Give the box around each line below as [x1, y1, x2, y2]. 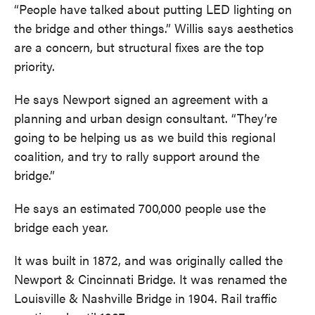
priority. [14, 57, 55, 75]
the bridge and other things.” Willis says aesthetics [14, 19, 294, 37]
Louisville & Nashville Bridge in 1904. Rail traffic [14, 289, 277, 307]
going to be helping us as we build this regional [14, 128, 276, 146]
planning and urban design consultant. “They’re [14, 109, 277, 127]
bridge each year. [14, 218, 108, 236]
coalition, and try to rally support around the [14, 147, 259, 165]
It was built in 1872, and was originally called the [14, 251, 283, 269]
